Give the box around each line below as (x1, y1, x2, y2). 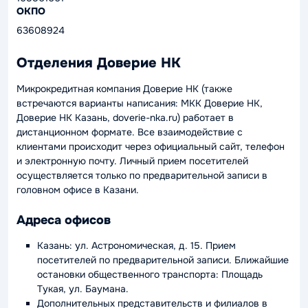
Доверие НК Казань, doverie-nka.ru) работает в (16, 111, 234, 124)
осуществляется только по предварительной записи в (16, 169, 267, 181)
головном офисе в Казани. (16, 184, 139, 196)
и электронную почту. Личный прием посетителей (16, 155, 248, 167)
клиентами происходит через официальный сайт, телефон (16, 140, 285, 153)
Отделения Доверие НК (16, 54, 181, 71)
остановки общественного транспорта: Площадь (37, 267, 263, 280)
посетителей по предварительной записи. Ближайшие (37, 253, 289, 266)
